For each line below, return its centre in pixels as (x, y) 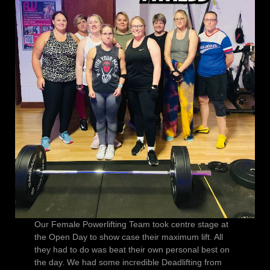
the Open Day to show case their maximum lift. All (128, 237)
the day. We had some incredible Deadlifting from (128, 262)
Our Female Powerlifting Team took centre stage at (131, 224)
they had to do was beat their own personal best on (132, 249)
